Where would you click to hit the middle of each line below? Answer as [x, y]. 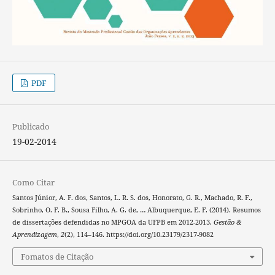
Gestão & [227, 223]
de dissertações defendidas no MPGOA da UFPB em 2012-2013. [113, 223]
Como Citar [33, 183]
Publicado [31, 127]
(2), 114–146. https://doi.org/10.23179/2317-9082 [139, 235]
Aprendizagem [34, 235]
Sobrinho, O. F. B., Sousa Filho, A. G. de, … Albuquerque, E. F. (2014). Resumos [136, 210]
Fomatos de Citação [57, 256]
